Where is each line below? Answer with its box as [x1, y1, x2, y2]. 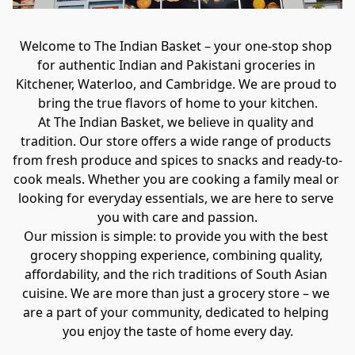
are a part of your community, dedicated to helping [23, 303, 329, 321]
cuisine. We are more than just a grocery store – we [22, 284, 330, 302]
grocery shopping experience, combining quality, [29, 246, 323, 264]
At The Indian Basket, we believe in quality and [38, 113, 314, 131]
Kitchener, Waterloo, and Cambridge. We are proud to [15, 74, 337, 93]
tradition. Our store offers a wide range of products [21, 132, 331, 150]
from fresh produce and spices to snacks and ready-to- [13, 151, 342, 169]
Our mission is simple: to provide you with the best [24, 227, 328, 245]
